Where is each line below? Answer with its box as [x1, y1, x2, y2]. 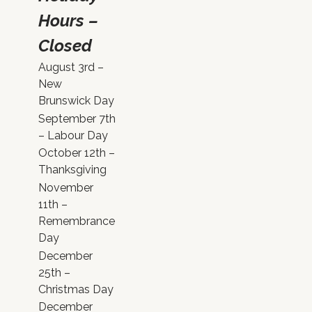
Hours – [38, 10, 98, 31]
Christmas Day [38, 282, 114, 296]
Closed [38, 35, 92, 56]
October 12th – [38, 146, 115, 160]
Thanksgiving [38, 163, 107, 177]
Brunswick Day [38, 94, 114, 108]
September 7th [38, 111, 116, 125]
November [38, 180, 93, 194]
